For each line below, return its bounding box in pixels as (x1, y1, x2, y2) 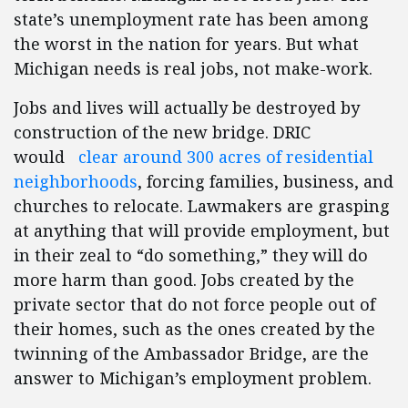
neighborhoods (14, 170, 138, 192)
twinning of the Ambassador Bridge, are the (14, 342, 369, 364)
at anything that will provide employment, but (14, 219, 390, 241)
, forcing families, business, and (138, 170, 393, 192)
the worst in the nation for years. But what (14, 33, 359, 55)
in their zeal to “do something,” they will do (14, 244, 368, 266)
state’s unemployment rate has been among (14, 8, 369, 30)
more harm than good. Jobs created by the (14, 269, 354, 291)
